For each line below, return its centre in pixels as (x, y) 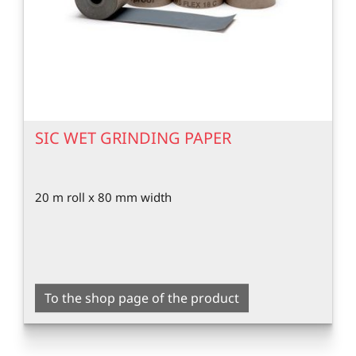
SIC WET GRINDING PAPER (133, 138)
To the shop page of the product (142, 298)
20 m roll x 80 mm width (103, 197)
